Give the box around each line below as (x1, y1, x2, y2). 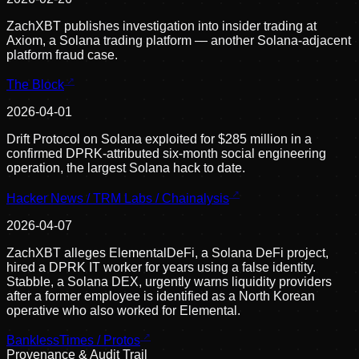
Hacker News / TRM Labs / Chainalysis (6, 191, 229, 205)
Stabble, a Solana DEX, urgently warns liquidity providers (6, 274, 332, 288)
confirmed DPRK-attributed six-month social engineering (6, 147, 326, 161)
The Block (6, 78, 64, 92)
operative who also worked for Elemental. (6, 303, 240, 317)
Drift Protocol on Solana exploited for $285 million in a (6, 132, 312, 147)
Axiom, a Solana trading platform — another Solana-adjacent (6, 33, 351, 47)
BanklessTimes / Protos (6, 333, 140, 347)
